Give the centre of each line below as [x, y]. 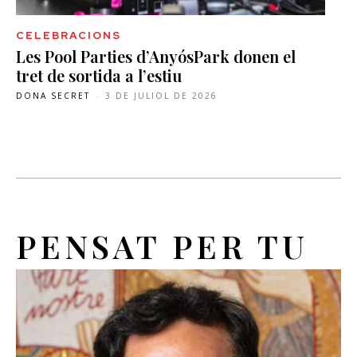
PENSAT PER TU [162, 246]
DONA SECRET [53, 96]
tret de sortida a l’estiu [101, 76]
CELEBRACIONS [69, 36]
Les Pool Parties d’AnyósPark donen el [156, 57]
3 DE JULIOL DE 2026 [161, 96]
